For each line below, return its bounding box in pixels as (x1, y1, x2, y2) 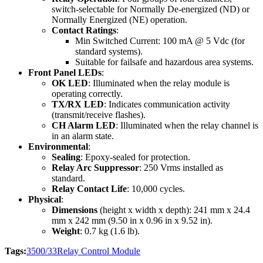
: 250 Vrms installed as (139, 162, 223, 173)
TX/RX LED (52, 99, 104, 109)
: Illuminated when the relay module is (88, 77, 230, 88)
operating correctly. (52, 88, 123, 99)
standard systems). (75, 46, 143, 56)
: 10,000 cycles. (127, 183, 185, 194)
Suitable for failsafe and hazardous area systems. (75, 56, 254, 67)
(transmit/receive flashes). (52, 109, 146, 120)
